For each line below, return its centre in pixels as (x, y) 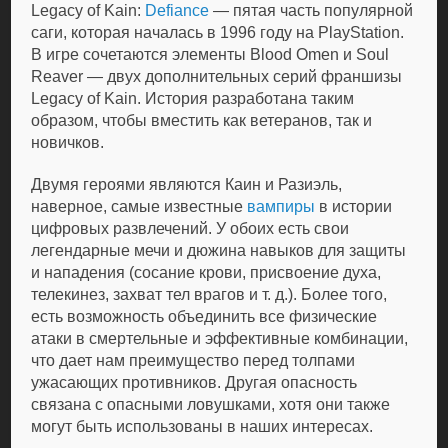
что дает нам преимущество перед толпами (193, 360)
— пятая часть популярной (311, 10)
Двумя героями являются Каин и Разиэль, (187, 184)
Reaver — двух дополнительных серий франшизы (217, 76)
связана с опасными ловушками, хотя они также (211, 404)
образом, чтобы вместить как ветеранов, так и (202, 120)
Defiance (177, 10)
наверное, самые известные (139, 206)
